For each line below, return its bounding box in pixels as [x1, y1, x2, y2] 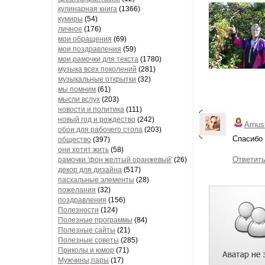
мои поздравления [58, 45, 121, 53]
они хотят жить [58, 146, 109, 154]
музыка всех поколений [58, 65, 137, 73]
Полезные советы [58, 236, 119, 244]
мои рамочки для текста [58, 55, 138, 63]
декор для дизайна [58, 166, 122, 174]
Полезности [58, 206, 99, 214]
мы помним [58, 85, 96, 93]
